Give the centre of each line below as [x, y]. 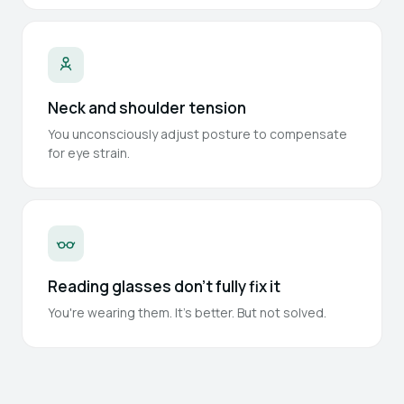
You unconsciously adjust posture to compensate [197, 134]
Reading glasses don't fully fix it [164, 286]
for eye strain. [89, 153]
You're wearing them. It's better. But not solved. [187, 312]
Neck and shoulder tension [147, 108]
